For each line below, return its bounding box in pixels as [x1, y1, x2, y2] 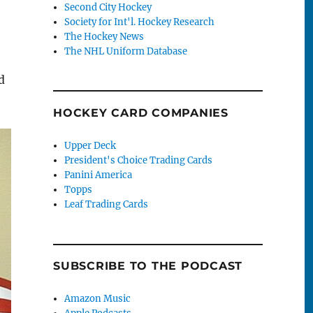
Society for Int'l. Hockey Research [64, 15, 215, 28]
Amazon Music [64, 293, 131, 305]
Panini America [64, 169, 133, 182]
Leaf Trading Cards [64, 198, 149, 211]
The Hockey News [64, 30, 145, 43]
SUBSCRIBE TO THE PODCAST [53, 259, 242, 273]
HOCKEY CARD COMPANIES [53, 106, 228, 120]
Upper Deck [64, 140, 117, 152]
